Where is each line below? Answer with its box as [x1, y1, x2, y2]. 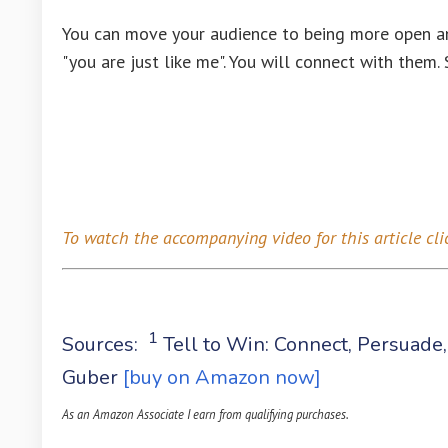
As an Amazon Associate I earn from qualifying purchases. [62, 406, 349, 423]
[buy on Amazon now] [123, 364, 321, 392]
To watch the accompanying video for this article [62, 225, 426, 249]
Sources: [62, 330, 148, 358]
